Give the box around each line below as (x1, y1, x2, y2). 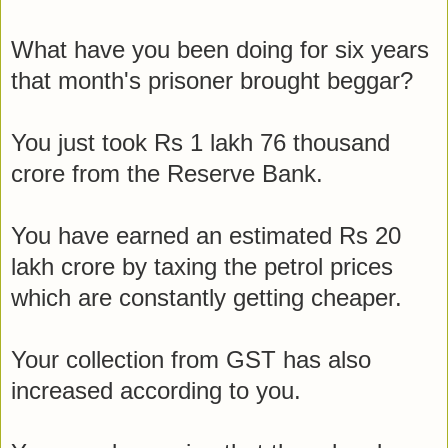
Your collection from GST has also (11, 345, 371, 373)
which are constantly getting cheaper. (11, 283, 402, 311)
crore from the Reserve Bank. (11, 159, 323, 187)
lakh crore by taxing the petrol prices (11, 252, 393, 280)
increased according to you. (11, 376, 301, 404)
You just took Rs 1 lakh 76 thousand (11, 128, 390, 156)
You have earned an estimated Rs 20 (11, 221, 401, 249)
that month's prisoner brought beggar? (11, 66, 413, 94)
